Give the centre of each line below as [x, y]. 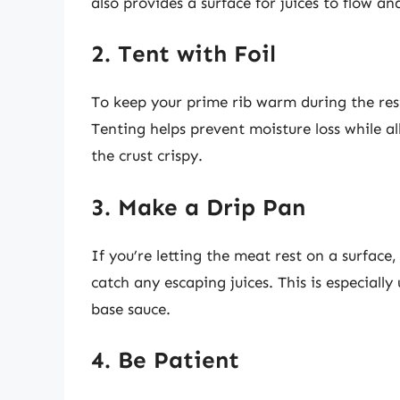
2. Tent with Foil [183, 54]
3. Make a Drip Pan [198, 207]
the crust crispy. [147, 156]
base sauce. [131, 308]
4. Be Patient [165, 361]
